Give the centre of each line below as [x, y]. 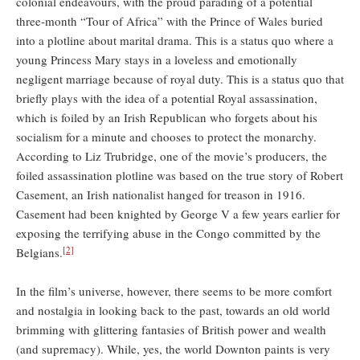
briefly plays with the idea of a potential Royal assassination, [167, 98]
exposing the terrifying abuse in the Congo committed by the [168, 233]
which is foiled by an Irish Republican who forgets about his [167, 118]
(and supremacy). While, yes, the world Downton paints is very [173, 349]
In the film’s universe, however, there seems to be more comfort [174, 291]
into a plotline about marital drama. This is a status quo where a [175, 41]
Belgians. [39, 253]
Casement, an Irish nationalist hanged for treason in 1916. [161, 195]
